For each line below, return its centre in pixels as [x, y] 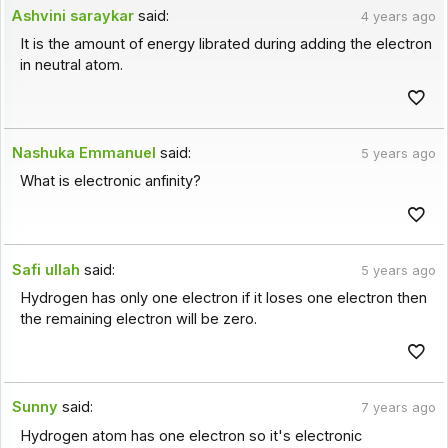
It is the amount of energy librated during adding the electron [225, 43]
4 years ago [398, 16]
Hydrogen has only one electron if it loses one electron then [223, 298]
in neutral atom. [71, 64]
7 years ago [398, 408]
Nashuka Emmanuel [84, 153]
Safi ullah [46, 269]
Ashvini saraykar [73, 15]
